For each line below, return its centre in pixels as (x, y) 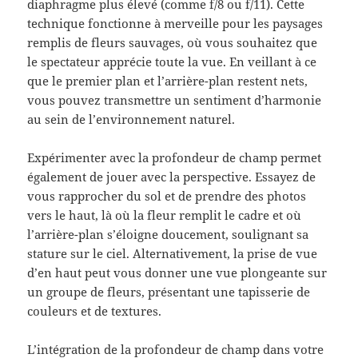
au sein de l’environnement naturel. (131, 119)
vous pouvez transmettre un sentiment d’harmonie (175, 100)
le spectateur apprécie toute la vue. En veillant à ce (172, 62)
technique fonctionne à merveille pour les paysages (175, 24)
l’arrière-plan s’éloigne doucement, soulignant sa (168, 235)
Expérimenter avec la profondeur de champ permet (175, 158)
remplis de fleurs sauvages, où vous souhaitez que (173, 43)
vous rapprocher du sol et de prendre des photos (167, 196)
